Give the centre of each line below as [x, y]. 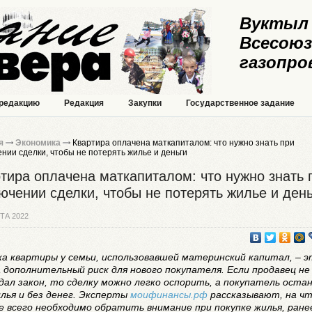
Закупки [145, 103]
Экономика [38, 143]
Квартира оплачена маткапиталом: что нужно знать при [182, 143]
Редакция [84, 103]
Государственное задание [240, 103]
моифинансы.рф [169, 294]
